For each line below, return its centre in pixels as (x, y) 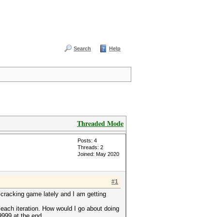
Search (82, 48)
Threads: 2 (90, 147)
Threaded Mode (100, 123)
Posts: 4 (87, 140)
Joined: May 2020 (98, 154)
